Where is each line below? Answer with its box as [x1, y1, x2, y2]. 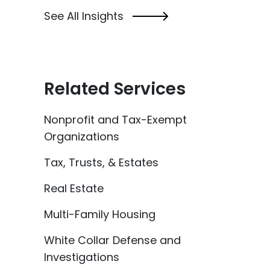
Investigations [44, 250, 119, 265]
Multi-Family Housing [44, 207, 155, 222]
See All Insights [44, 8, 124, 24]
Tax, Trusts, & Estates [44, 155, 159, 171]
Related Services [44, 77, 186, 101]
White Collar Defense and [44, 233, 181, 248]
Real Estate [44, 181, 104, 196]
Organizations [44, 129, 119, 145]
